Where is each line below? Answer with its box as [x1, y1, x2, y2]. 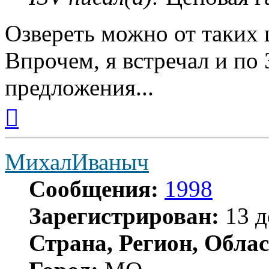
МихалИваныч [5, 149, 149, 175]
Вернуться [18, 100, 61, 111]
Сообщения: [29, 176, 159, 202]
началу [18, 122, 46, 133]
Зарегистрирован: [29, 203, 219, 229]
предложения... [5, 74, 154, 101]
